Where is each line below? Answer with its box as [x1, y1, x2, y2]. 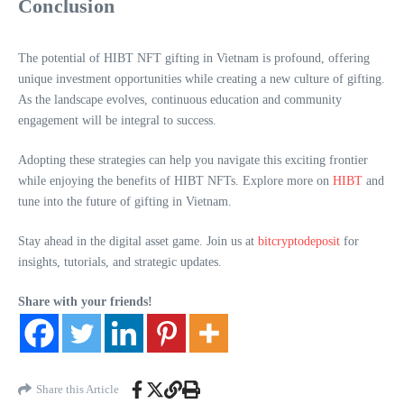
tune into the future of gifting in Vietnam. [18, 194, 232, 208]
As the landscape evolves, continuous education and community [18, 92, 342, 106]
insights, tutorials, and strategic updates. [18, 254, 222, 269]
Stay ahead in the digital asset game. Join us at [18, 234, 258, 248]
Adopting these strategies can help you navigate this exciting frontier [18, 152, 368, 167]
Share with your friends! [18, 294, 152, 308]
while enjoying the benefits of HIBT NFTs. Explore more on [18, 173, 333, 188]
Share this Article [36, 382, 119, 397]
